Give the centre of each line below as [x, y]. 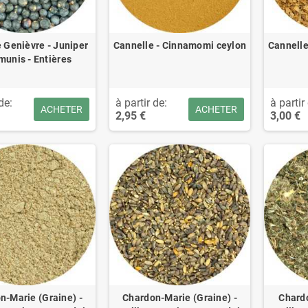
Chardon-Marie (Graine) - [180, 297]
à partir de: [142, 102]
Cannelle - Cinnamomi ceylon [180, 45]
